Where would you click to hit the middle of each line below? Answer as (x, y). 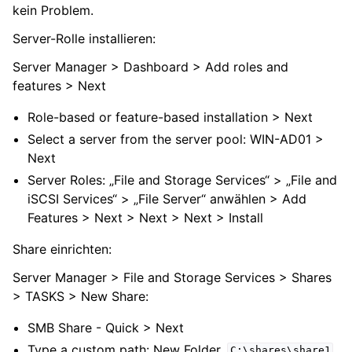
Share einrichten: (62, 249)
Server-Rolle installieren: (84, 38)
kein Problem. (53, 10)
